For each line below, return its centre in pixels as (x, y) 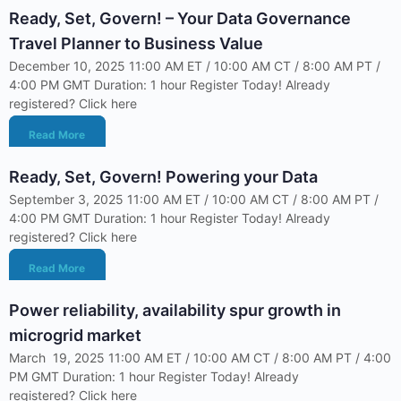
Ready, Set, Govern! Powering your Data (163, 177)
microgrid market (75, 335)
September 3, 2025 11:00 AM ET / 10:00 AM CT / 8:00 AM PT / (194, 199)
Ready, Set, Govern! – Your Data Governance (180, 18)
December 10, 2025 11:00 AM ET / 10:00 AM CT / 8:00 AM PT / (195, 66)
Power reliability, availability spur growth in (175, 310)
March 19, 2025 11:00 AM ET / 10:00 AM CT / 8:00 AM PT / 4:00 (200, 358)
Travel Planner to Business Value (136, 43)
